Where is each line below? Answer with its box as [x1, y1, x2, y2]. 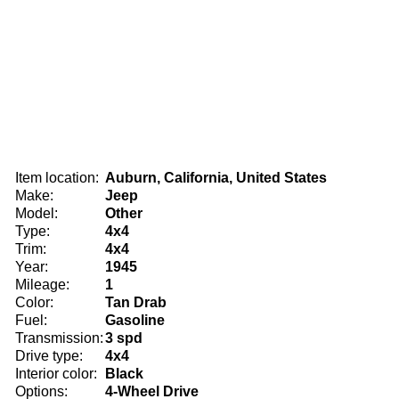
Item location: [15, 170, 99, 185]
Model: [15, 206, 58, 221]
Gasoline [105, 313, 165, 328]
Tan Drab [105, 295, 167, 310]
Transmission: [15, 330, 103, 346]
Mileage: [15, 277, 69, 292]
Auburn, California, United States [105, 170, 327, 185]
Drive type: [15, 348, 83, 363]
